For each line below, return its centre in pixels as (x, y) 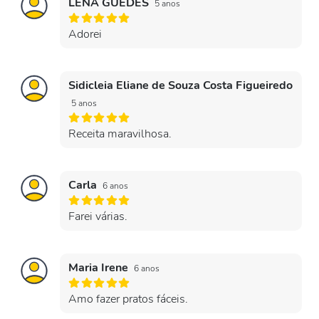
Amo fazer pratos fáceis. (128, 299)
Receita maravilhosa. (120, 134)
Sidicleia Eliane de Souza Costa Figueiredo (181, 85)
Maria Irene (100, 268)
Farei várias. (98, 216)
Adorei (85, 34)
